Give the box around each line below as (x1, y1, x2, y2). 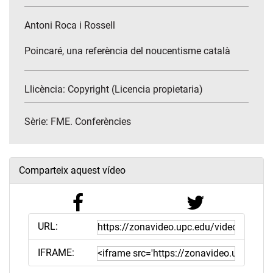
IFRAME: (38, 247, 74, 259)
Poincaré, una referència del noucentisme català (24, 45, 230, 57)
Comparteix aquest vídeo (19, 165, 126, 177)
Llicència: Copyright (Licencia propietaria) (24, 83, 203, 96)
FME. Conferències (51, 116, 131, 128)
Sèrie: (24, 116, 51, 128)
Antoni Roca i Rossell (24, 19, 115, 32)
